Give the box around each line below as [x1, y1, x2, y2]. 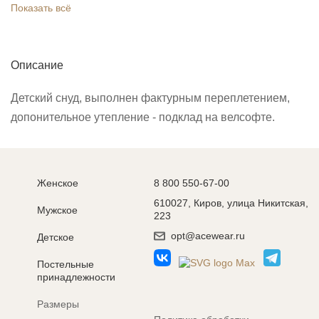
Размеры [37, 298, 79, 310]
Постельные [37, 258, 94, 270]
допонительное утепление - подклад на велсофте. [11, 110, 275, 123]
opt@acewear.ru [170, 230, 245, 241]
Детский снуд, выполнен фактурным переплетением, [11, 91, 290, 104]
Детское [37, 231, 74, 243]
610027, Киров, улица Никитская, [153, 197, 308, 209]
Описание [11, 58, 63, 71]
